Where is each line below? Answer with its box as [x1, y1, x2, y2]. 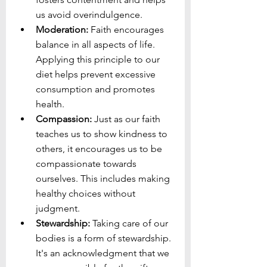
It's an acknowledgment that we [36, 247, 172, 259]
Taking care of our [90, 217, 170, 229]
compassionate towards [36, 157, 139, 169]
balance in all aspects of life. [36, 38, 157, 50]
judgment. [36, 202, 80, 214]
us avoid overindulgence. [36, 8, 142, 20]
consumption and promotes [36, 83, 157, 95]
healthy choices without [36, 187, 138, 199]
